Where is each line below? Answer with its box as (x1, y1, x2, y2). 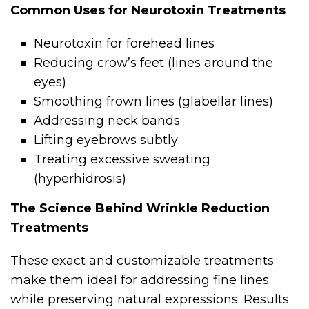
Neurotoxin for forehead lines (34, 36, 215, 52)
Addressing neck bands (34, 113, 181, 129)
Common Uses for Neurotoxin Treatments (10, 3, 286, 19)
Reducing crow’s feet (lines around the (34, 55, 274, 71)
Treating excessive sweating (34, 152, 211, 168)
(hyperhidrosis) (34, 171, 127, 187)
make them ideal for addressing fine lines (10, 272, 269, 288)
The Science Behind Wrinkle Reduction (10, 201, 270, 217)
